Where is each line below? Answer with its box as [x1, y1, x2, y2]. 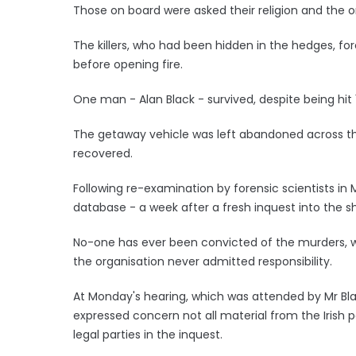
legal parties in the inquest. [73, 326, 222, 342]
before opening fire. [73, 56, 183, 72]
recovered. [73, 145, 133, 161]
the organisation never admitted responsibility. [73, 253, 332, 269]
